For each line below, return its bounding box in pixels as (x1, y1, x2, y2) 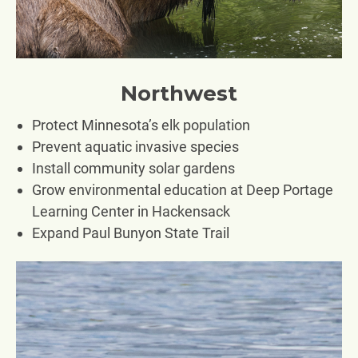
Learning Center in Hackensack (32, 202, 230, 220)
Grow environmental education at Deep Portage (32, 181, 333, 198)
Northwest (121, 80, 237, 106)
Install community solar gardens (32, 159, 235, 177)
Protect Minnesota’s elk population (32, 116, 250, 133)
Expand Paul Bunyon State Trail (32, 224, 229, 241)
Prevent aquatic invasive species (32, 137, 239, 155)
